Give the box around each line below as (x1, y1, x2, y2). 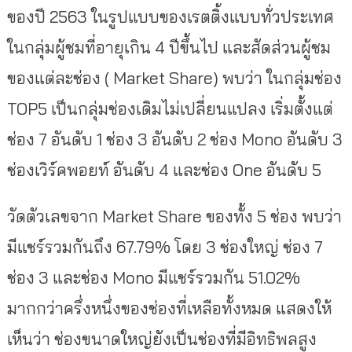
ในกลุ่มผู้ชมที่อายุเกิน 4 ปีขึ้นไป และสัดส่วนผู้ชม (6, 37, 331, 58)
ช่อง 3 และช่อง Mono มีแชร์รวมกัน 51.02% (6, 267, 300, 288)
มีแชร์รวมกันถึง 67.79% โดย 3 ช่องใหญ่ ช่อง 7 (6, 236, 323, 258)
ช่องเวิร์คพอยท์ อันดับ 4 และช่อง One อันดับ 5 (6, 159, 321, 181)
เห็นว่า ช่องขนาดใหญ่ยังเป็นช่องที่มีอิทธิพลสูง (6, 328, 317, 350)
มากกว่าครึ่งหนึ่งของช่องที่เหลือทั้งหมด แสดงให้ (6, 298, 332, 319)
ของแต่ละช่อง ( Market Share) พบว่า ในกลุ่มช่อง (6, 68, 342, 89)
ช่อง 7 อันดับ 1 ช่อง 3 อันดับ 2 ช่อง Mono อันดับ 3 (6, 129, 343, 150)
